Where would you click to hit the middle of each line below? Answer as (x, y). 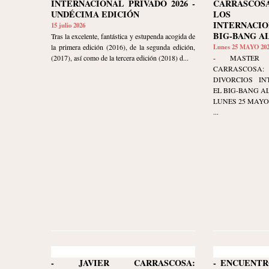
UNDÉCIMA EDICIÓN (95, 14)
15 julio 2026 (68, 26)
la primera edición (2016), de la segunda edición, (123, 47)
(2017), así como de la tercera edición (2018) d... (120, 58)
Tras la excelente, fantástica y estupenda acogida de (123, 36)
